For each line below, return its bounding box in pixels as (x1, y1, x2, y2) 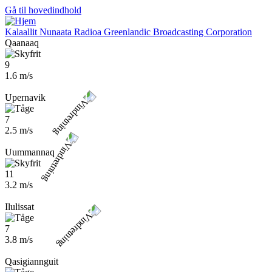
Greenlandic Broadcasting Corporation (104, 27, 252, 37)
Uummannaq (5, 147, 55, 157)
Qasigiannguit (5, 256, 58, 267)
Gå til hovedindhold (5, 5, 81, 15)
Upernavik (5, 92, 46, 103)
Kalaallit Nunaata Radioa (5, 27, 101, 37)
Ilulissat (5, 202, 34, 212)
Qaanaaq (5, 38, 39, 48)
